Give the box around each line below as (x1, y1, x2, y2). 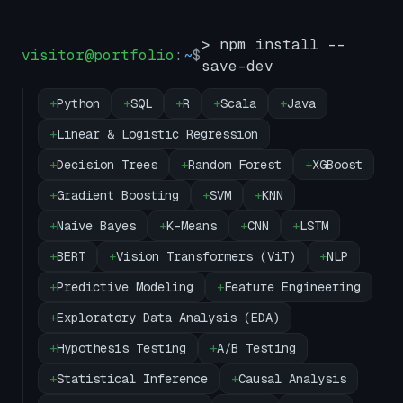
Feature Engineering (224, 279, 361, 295)
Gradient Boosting (57, 187, 179, 203)
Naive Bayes (57, 218, 136, 234)
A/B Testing (217, 340, 296, 356)
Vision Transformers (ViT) (116, 248, 296, 264)
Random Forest (188, 157, 282, 173)
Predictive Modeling (57, 279, 193, 295)
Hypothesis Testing (57, 340, 186, 356)
